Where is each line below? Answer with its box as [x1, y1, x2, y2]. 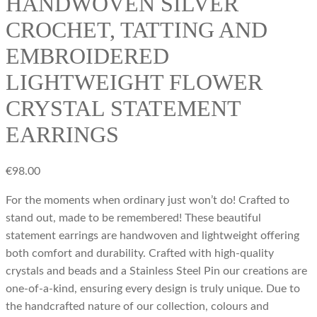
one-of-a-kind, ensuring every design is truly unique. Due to [6, 283, 300, 295]
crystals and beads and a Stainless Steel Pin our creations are [6, 265, 307, 277]
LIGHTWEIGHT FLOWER [6, 69, 263, 95]
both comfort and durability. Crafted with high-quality [6, 248, 274, 260]
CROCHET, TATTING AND [6, 16, 267, 42]
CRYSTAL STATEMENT [6, 95, 241, 121]
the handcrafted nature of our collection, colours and [6, 301, 269, 313]
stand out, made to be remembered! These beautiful [6, 212, 261, 224]
